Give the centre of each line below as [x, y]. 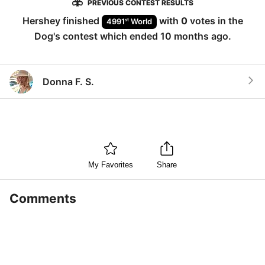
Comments [43, 198]
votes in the [215, 21]
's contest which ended [106, 36]
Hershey [41, 21]
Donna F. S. [68, 81]
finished [81, 21]
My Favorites [111, 165]
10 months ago [194, 36]
